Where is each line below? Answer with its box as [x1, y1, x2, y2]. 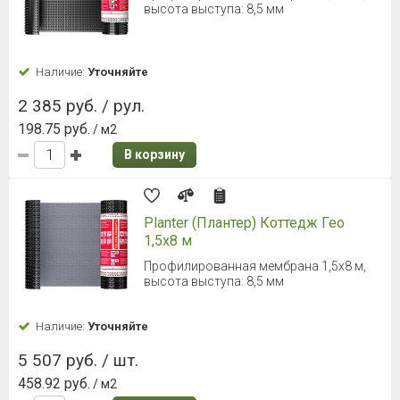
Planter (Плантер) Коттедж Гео [144, 214, 345, 232]
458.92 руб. [18, 375, 90, 393]
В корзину [124, 147, 185, 162]
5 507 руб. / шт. [18, 350, 138, 371]
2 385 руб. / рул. [18, 96, 145, 117]
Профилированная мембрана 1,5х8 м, [144, 259, 366, 274]
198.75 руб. [18, 121, 90, 138]
